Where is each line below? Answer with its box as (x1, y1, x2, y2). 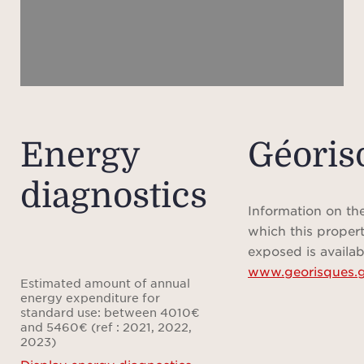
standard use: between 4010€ (20, 305, 200, 319)
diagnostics (20, 176, 207, 215)
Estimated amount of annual (20, 275, 190, 290)
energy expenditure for (20, 290, 160, 305)
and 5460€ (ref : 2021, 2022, (20, 319, 192, 334)
